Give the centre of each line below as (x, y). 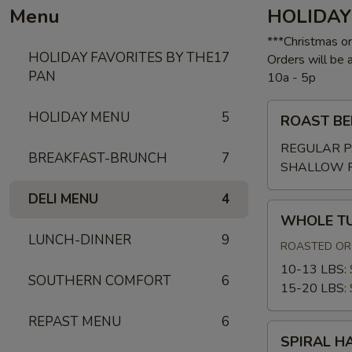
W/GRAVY (297, 147)
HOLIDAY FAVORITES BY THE (121, 58)
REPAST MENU (75, 322)
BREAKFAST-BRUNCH (98, 158)
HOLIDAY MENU (79, 117)
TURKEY (291, 228)
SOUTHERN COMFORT (100, 281)
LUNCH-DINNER (80, 240)
